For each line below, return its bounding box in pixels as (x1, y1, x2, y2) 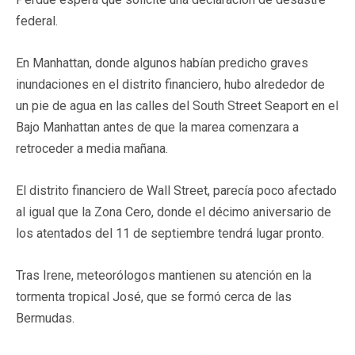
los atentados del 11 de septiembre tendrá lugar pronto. (16, 225, 324, 241)
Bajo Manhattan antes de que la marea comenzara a (16, 119, 299, 135)
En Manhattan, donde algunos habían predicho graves (16, 55, 308, 71)
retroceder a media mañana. (16, 140, 168, 156)
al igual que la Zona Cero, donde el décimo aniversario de (16, 204, 331, 219)
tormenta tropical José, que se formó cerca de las (16, 288, 292, 304)
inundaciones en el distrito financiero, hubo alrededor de (16, 76, 325, 92)
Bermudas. (16, 310, 74, 326)
